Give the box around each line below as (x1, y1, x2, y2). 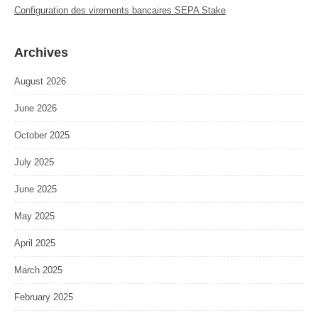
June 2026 (14, 103, 57, 114)
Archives (14, 45, 68, 60)
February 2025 (14, 292, 73, 303)
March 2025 (14, 265, 62, 276)
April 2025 (14, 238, 55, 249)
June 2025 (14, 184, 57, 195)
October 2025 (14, 130, 70, 141)
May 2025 (14, 211, 55, 222)
